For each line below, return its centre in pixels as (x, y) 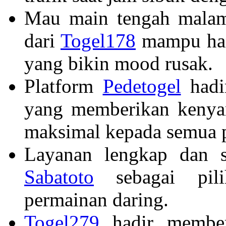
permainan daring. (96, 199)
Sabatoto (59, 177)
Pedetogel (142, 86)
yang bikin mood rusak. (119, 63)
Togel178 (98, 40)
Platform (64, 86)
